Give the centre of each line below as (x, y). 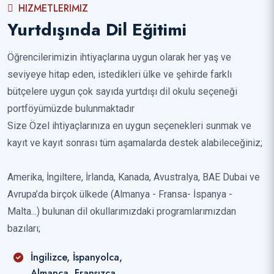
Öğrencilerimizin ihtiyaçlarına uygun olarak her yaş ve (119, 57)
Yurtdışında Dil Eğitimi (97, 30)
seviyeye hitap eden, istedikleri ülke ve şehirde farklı (120, 75)
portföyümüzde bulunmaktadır (71, 109)
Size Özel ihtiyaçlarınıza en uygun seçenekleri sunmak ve (129, 126)
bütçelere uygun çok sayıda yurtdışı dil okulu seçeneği (122, 92)
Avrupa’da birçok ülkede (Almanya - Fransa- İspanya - (120, 194)
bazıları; (24, 229)
